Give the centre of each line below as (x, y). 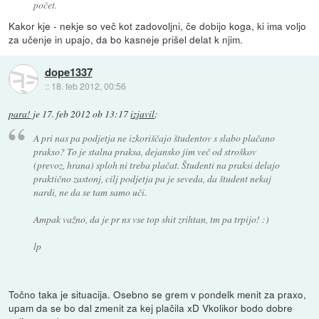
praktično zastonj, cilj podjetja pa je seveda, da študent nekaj (152, 179)
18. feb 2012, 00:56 (88, 85)
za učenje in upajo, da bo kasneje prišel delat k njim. (126, 40)
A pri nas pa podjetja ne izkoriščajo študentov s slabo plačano (154, 138)
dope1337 (68, 72)
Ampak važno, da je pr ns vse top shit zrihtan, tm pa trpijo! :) (151, 219)
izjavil (143, 114)
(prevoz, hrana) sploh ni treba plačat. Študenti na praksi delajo (156, 165)
